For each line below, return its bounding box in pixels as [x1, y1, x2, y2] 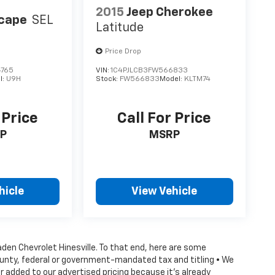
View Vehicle [131, 186, 198, 198]
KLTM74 [184, 76, 211, 83]
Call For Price [117, 111, 212, 126]
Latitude [96, 21, 144, 34]
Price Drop [105, 48, 142, 56]
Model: [160, 76, 185, 83]
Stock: [96, 76, 120, 83]
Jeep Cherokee [126, 6, 214, 19]
